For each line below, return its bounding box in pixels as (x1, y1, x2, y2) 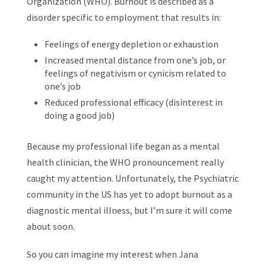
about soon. (26, 220, 75, 232)
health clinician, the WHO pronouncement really (26, 156, 224, 168)
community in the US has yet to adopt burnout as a (26, 188, 232, 200)
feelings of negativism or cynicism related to (44, 67, 226, 79)
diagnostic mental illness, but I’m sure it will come (26, 204, 232, 216)
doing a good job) (44, 109, 115, 121)
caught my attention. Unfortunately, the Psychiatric (26, 172, 239, 184)
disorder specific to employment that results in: (26, 11, 221, 23)
